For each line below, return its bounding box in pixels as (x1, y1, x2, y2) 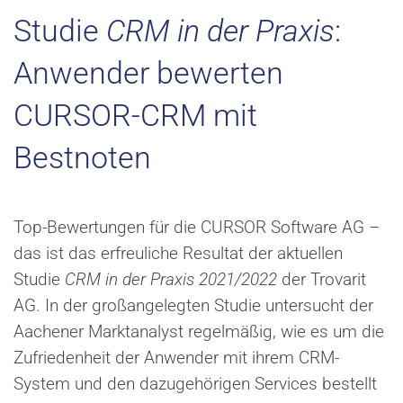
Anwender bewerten (13, 54, 283, 91)
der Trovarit (277, 269, 366, 290)
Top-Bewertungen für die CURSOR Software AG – (13, 217, 380, 237)
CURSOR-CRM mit (13, 96, 257, 133)
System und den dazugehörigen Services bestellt (13, 373, 377, 394)
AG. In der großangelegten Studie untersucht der (13, 295, 373, 316)
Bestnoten (13, 139, 151, 175)
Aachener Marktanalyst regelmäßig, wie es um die (13, 321, 384, 342)
